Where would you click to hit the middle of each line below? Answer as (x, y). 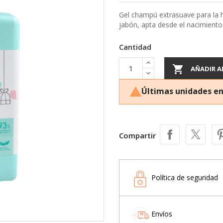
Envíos (162, 214)
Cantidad (135, 47)
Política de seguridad (185, 177)
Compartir (137, 135)
